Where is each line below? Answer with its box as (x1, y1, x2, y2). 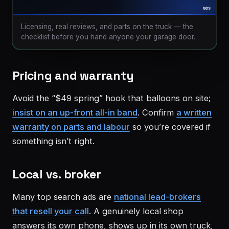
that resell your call (12, 205, 89, 216)
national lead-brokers (114, 191, 201, 202)
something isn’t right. (12, 135, 95, 146)
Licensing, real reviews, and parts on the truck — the (21, 22, 193, 31)
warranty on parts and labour (12, 121, 130, 132)
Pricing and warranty (12, 67, 134, 83)
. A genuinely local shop (89, 205, 184, 216)
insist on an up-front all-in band (12, 107, 138, 118)
